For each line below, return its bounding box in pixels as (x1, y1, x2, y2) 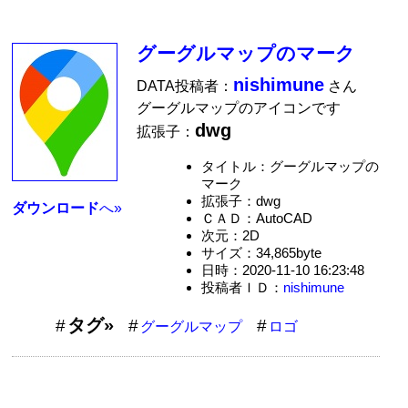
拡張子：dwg (200, 192, 280, 209)
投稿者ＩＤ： (200, 279, 283, 295)
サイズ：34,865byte (200, 244, 321, 260)
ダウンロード (12, 199, 100, 216)
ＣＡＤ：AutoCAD (200, 209, 312, 226)
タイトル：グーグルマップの (200, 158, 379, 174)
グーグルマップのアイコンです (137, 100, 342, 117)
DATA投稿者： (137, 78, 234, 95)
